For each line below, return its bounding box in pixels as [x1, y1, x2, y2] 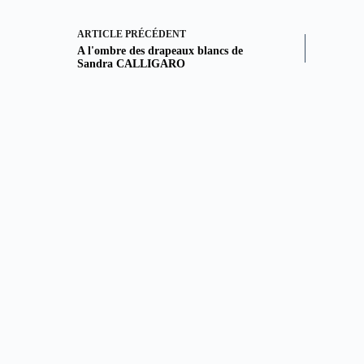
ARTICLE [77, 28, 123, 41]
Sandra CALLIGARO [77, 58, 185, 71]
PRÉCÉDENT [123, 28, 186, 41]
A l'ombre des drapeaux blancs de [77, 45, 243, 58]
